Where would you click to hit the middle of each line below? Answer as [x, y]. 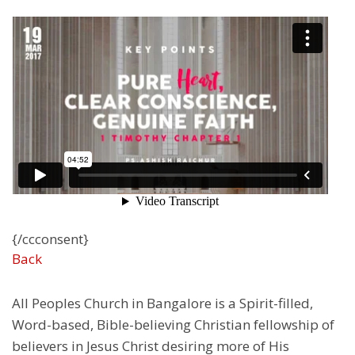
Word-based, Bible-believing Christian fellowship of [173, 325]
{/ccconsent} [50, 239]
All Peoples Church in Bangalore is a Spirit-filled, [162, 303]
